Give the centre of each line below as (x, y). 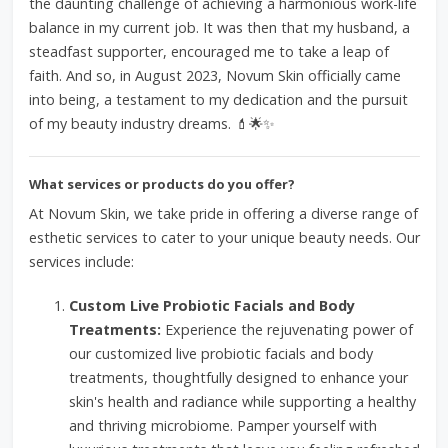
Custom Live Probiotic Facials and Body (211, 305)
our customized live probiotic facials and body (220, 353)
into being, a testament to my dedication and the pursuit (218, 99)
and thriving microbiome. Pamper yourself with (222, 425)
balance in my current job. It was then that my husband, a (219, 27)
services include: (81, 261)
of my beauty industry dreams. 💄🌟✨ (151, 123)
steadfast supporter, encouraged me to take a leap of (208, 51)
